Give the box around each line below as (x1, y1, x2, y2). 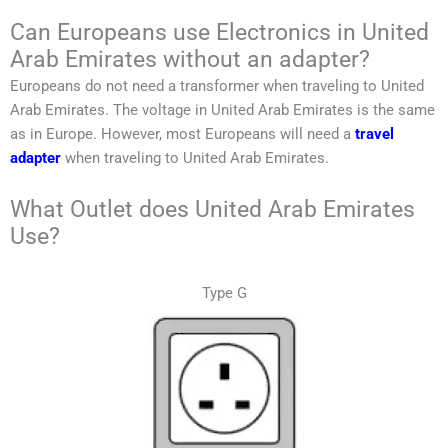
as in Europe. (10, 125, 97, 143)
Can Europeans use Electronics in (10, 19, 362, 46)
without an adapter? (163, 46, 370, 73)
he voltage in (122, 101, 211, 119)
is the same (357, 101, 435, 119)
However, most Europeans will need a (97, 125, 355, 143)
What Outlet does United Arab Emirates (10, 196, 415, 223)
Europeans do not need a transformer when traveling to (10, 77, 381, 95)
